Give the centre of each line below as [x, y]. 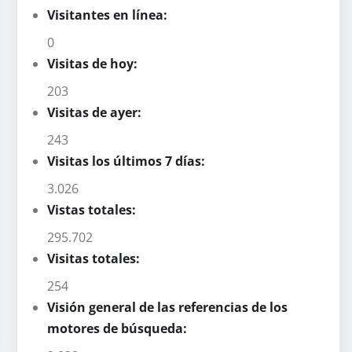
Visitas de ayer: [96, 112]
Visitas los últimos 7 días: [128, 161]
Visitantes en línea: [109, 15]
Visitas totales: [95, 258]
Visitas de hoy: [94, 63]
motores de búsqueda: [119, 328]
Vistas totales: [93, 209]
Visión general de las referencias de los [167, 307]
